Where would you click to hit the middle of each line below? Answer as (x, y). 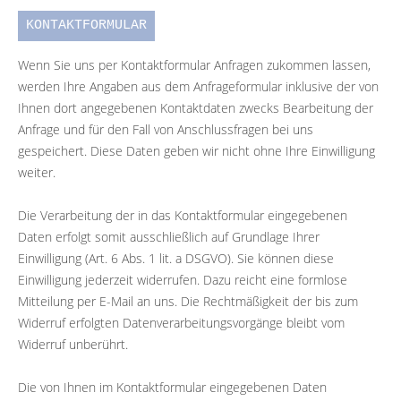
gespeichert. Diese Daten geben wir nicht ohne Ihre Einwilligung (196, 150)
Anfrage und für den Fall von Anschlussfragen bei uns (166, 129)
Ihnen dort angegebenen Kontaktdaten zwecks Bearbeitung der (196, 107)
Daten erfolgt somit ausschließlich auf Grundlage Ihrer (169, 236)
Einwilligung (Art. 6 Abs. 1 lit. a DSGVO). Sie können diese (176, 258)
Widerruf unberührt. (73, 344)
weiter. (37, 172)
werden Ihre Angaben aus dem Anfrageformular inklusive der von (198, 86)
